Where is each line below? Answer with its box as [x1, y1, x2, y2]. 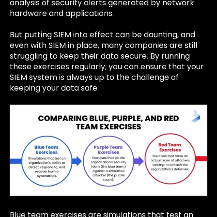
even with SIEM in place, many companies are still [10, 40, 197, 51]
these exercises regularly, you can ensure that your [10, 61, 204, 73]
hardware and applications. [10, 7, 114, 19]
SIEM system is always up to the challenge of [10, 72, 179, 83]
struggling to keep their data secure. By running [10, 50, 190, 62]
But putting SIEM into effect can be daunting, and [10, 29, 195, 41]
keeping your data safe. [10, 82, 99, 94]
